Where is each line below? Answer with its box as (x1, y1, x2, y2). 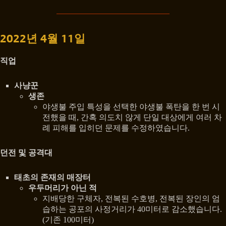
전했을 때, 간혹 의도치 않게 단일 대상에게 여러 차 (42, 112, 222, 122)
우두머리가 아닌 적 (28, 183, 97, 192)
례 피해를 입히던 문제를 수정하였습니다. (42, 123, 190, 132)
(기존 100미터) (42, 215, 94, 224)
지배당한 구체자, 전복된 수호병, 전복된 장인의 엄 (42, 194, 220, 203)
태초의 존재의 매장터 (14, 173, 91, 182)
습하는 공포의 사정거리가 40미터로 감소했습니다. (42, 204, 222, 213)
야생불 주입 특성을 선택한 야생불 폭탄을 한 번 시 (42, 102, 220, 111)
